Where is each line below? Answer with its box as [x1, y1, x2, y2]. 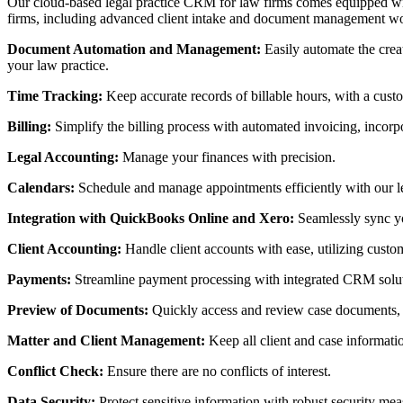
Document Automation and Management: [7, 40, 261, 57]
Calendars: [7, 179, 75, 195]
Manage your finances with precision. [119, 148, 336, 165]
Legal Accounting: [7, 148, 119, 165]
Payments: [7, 271, 71, 287]
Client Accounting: [7, 240, 121, 256]
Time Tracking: [7, 87, 103, 103]
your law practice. [7, 57, 109, 73]
